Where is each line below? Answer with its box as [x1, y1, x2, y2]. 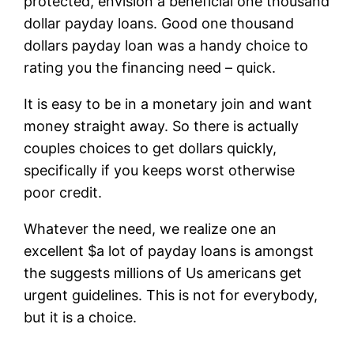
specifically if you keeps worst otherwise [24, 161, 296, 179]
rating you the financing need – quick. [24, 58, 277, 76]
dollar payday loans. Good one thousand [24, 14, 295, 32]
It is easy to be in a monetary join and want [24, 95, 313, 112]
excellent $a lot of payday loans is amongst [24, 242, 314, 259]
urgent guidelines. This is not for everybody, [24, 286, 318, 303]
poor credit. [24, 183, 103, 201]
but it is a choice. [24, 308, 137, 326]
